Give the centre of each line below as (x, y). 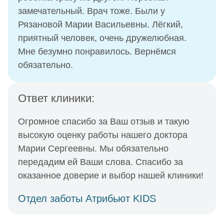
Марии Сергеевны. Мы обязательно (93, 148)
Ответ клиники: (56, 98)
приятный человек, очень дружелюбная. (102, 38)
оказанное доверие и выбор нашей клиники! (111, 175)
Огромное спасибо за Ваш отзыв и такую (104, 121)
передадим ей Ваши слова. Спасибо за (100, 162)
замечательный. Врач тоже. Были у (91, 11)
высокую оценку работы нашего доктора (103, 135)
